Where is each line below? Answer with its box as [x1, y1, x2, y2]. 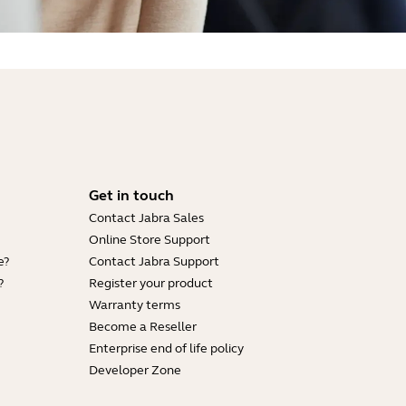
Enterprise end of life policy [89, 341, 244, 356]
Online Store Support [89, 232, 210, 247]
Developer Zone [89, 362, 181, 378]
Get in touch [89, 187, 174, 204]
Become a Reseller [89, 319, 197, 334]
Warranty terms [89, 297, 180, 313]
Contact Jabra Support [89, 254, 219, 269]
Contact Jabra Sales [89, 210, 204, 226]
